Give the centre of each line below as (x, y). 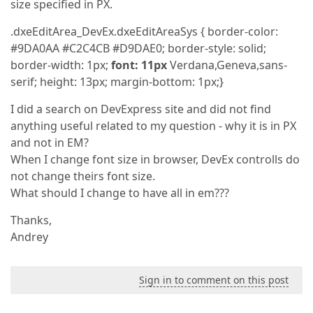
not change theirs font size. (83, 176)
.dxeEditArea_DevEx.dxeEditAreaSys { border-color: (144, 31)
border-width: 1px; (61, 65)
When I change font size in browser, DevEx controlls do (155, 159)
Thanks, (31, 220)
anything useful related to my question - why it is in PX (153, 126)
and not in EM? (50, 143)
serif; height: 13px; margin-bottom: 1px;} (117, 82)
